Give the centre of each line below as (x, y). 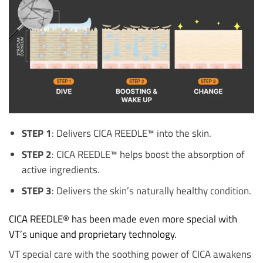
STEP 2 (36, 154)
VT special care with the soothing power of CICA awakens (130, 254)
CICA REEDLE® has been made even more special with (123, 218)
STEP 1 (36, 133)
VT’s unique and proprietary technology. (93, 234)
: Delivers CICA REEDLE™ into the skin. (131, 133)
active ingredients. (60, 170)
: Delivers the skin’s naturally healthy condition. (151, 191)
